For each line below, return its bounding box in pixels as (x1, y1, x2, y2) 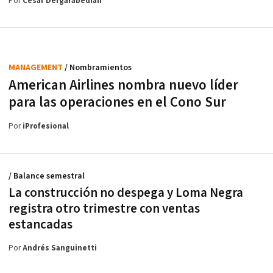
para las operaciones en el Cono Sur (9, 93, 226, 112)
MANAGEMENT (9, 62, 65, 73)
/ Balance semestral (9, 170, 85, 182)
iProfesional (23, 121, 69, 132)
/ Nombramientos (65, 62, 132, 73)
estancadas (9, 216, 73, 233)
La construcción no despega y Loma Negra (9, 184, 243, 201)
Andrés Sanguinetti (23, 243, 97, 253)
